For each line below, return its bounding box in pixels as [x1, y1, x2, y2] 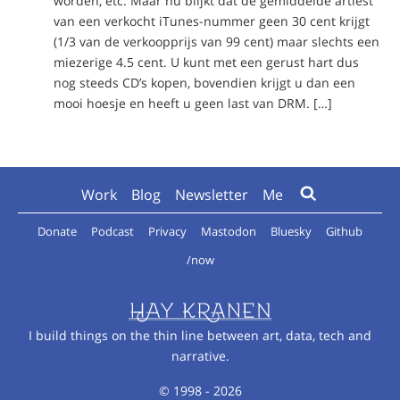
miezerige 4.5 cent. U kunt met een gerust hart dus [54, 53, 359, 71]
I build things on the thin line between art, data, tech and [29, 327, 371, 344]
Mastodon [201, 223, 256, 240]
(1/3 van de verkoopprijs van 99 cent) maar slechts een [54, 32, 379, 50]
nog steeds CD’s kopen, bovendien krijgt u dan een [54, 73, 355, 91]
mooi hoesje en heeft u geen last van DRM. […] [54, 94, 332, 112]
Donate [37, 223, 77, 240]
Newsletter [175, 185, 248, 205]
